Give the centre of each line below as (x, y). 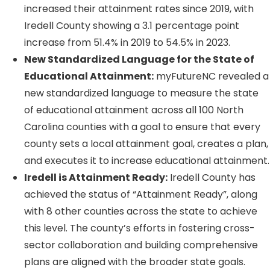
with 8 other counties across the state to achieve (141, 211)
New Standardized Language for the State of (139, 59)
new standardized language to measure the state (141, 93)
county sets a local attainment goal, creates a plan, (146, 143)
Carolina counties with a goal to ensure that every (142, 127)
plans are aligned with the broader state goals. (135, 262)
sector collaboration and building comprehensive (141, 245)
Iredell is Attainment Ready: (96, 177)
